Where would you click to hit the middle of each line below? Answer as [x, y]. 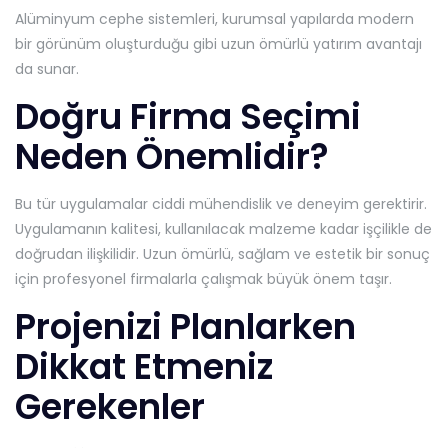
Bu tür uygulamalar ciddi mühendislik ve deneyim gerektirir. [221, 204]
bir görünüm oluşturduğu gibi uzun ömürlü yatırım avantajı [218, 44]
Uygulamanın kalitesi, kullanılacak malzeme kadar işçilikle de [223, 229]
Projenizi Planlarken [185, 327]
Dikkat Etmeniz [144, 367]
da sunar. [47, 69]
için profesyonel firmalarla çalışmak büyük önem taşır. [203, 279]
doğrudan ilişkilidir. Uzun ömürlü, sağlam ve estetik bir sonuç [222, 254]
